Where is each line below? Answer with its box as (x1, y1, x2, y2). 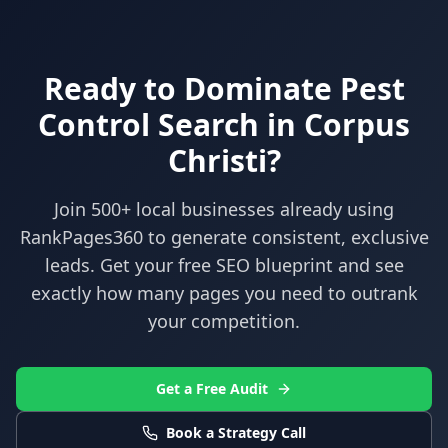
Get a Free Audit (156, 378, 268, 398)
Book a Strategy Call (166, 422, 306, 442)
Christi (167, 139, 267, 181)
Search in (150, 103, 304, 145)
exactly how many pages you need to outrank (30, 280, 418, 305)
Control (38, 103, 150, 145)
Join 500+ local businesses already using (54, 196, 394, 221)
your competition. (148, 308, 300, 333)
